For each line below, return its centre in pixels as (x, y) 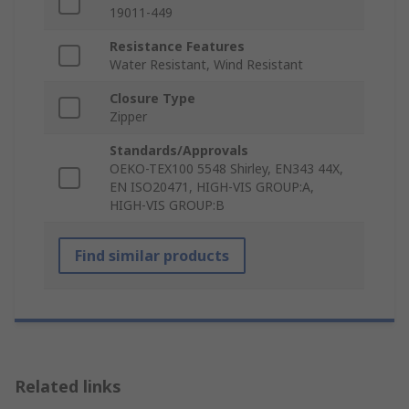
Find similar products (152, 256)
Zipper (128, 117)
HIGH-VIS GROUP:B (167, 205)
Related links (68, 387)
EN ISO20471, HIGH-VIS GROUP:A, (212, 187)
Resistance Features (177, 47)
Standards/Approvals (179, 151)
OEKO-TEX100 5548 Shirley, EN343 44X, (226, 169)
